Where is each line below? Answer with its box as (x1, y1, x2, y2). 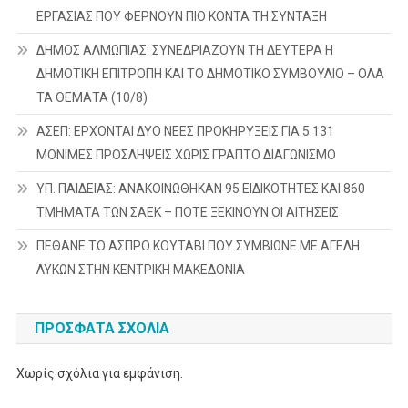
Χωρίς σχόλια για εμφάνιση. (15, 365, 183, 381)
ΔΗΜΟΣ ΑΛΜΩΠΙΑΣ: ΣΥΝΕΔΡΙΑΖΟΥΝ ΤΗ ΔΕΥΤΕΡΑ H (36, 42, 333, 57)
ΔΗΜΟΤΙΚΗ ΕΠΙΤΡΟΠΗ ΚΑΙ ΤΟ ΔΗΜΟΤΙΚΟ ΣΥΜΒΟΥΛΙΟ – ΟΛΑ (36, 66, 384, 81)
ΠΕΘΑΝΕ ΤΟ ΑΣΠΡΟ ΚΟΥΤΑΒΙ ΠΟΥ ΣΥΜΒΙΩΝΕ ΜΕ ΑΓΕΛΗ (36, 238, 360, 253)
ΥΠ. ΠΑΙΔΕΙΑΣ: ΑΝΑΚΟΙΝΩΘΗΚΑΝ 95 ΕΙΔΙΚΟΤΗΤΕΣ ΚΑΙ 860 (36, 180, 365, 196)
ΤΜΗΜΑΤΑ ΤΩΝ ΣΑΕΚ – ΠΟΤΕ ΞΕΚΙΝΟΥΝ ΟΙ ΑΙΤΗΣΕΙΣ (36, 204, 339, 219)
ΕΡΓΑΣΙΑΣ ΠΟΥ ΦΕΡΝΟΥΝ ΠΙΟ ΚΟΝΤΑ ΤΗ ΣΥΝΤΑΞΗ (36, 8, 327, 24)
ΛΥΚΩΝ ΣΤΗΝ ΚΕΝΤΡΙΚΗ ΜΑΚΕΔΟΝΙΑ (36, 261, 245, 277)
